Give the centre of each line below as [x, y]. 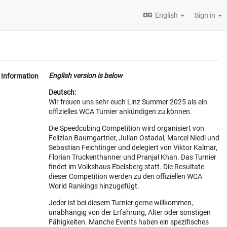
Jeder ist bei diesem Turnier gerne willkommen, [121, 203]
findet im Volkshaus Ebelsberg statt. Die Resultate [126, 167]
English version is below [86, 75]
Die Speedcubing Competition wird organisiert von [126, 128]
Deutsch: [62, 92]
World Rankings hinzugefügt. [94, 186]
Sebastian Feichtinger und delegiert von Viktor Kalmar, [133, 147]
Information [20, 76]
